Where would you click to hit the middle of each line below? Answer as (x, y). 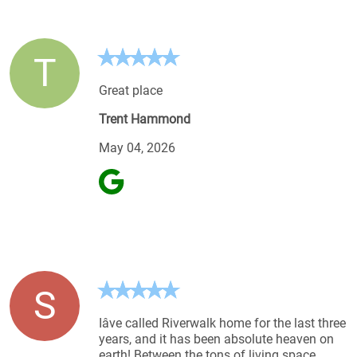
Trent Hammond (145, 119)
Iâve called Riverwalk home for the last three (222, 323)
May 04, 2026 (137, 147)
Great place (131, 90)
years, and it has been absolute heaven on (216, 339)
